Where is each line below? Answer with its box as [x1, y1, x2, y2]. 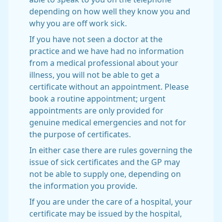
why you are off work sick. [29, 19, 127, 27]
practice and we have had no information [29, 47, 184, 55]
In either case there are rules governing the [29, 146, 192, 154]
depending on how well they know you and [29, 7, 190, 15]
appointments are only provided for [29, 107, 164, 114]
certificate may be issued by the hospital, [29, 210, 182, 218]
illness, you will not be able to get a [29, 71, 160, 79]
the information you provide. [29, 182, 137, 190]
